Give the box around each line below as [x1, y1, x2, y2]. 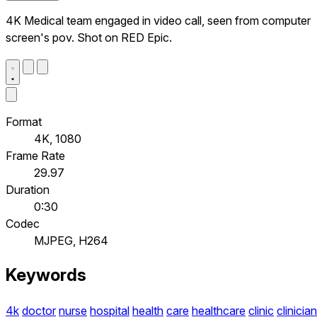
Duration [6, 182, 50, 197]
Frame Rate [6, 148, 65, 163]
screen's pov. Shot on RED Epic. [6, 30, 172, 45]
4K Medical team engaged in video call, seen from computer [6, 13, 311, 28]
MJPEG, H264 [34, 233, 108, 248]
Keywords [6, 265, 86, 286]
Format [6, 114, 42, 129]
